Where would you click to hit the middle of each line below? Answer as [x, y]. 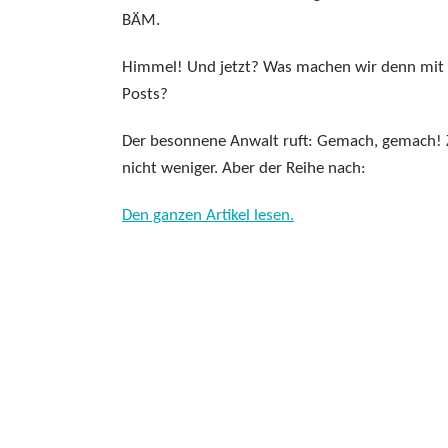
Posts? [145, 94]
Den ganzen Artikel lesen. [208, 215]
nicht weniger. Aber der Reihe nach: [244, 168]
